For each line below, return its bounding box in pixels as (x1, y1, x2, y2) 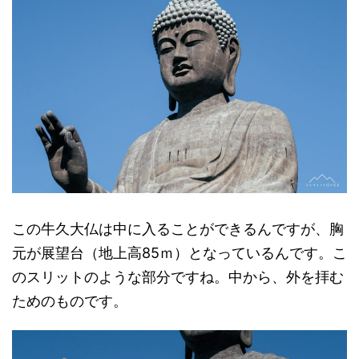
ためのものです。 (12, 292, 127, 309)
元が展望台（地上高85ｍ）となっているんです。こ (12, 244, 347, 261)
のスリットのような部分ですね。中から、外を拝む (12, 268, 344, 285)
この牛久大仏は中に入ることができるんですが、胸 (12, 220, 344, 237)
